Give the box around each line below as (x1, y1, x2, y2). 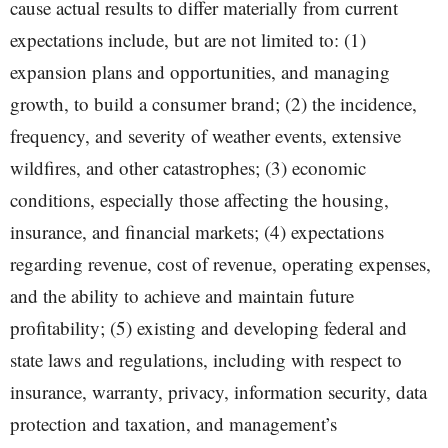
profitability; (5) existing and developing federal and (10, 315, 407, 340)
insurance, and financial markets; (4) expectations (10, 219, 384, 244)
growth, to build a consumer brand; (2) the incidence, (10, 91, 417, 116)
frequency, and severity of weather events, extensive (10, 123, 401, 148)
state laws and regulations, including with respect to (10, 347, 402, 372)
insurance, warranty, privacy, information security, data (10, 379, 427, 404)
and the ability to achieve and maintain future (10, 283, 354, 308)
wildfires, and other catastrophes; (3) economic (10, 155, 366, 180)
